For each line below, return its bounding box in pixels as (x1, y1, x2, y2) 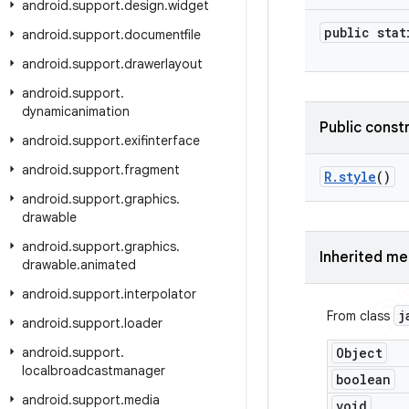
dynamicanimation (22, 103, 130, 120)
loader (124, 315, 163, 331)
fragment (124, 162, 180, 178)
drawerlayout (124, 56, 203, 72)
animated (80, 257, 136, 273)
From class (327, 308, 393, 324)
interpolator (124, 286, 196, 302)
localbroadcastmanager (22, 362, 165, 379)
